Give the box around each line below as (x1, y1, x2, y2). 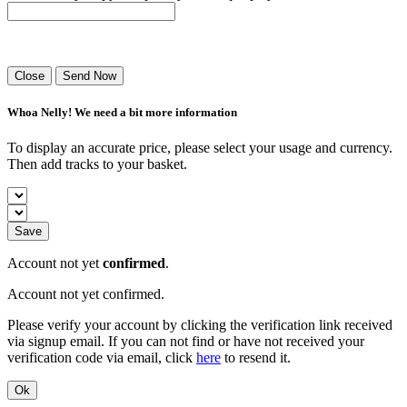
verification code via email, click (7, 350, 196, 366)
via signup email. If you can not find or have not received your (7, 333, 364, 350)
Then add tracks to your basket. (7, 156, 187, 173)
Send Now (63, 68, 116, 83)
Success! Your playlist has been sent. (7, 35, 216, 51)
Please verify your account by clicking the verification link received (7, 317, 392, 333)
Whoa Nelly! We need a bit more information (7, 104, 237, 119)
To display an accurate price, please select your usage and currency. (7, 140, 392, 156)
